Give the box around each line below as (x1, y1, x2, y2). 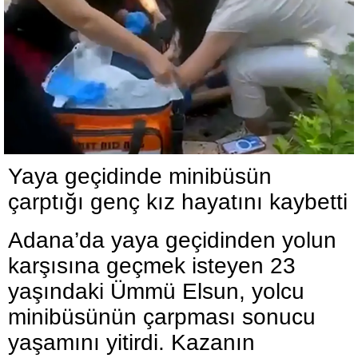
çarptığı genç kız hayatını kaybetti (8, 189, 348, 214)
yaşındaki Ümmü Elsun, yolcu (8, 279, 304, 304)
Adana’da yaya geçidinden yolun (8, 228, 336, 253)
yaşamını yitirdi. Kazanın (8, 330, 255, 355)
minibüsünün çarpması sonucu (8, 304, 316, 329)
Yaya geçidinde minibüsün (8, 164, 272, 189)
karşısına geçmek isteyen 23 (8, 253, 296, 278)
